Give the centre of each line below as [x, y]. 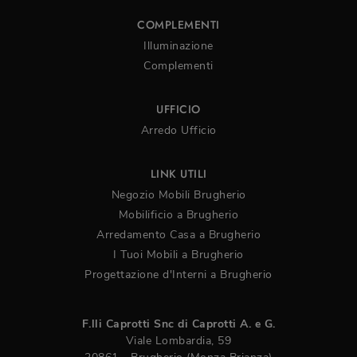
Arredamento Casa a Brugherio [178, 235]
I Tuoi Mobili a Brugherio [178, 255]
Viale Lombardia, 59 [178, 341]
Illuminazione [178, 46]
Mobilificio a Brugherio [178, 215]
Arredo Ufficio [178, 131]
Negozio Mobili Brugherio [178, 195]
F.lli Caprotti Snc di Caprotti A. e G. [178, 324]
